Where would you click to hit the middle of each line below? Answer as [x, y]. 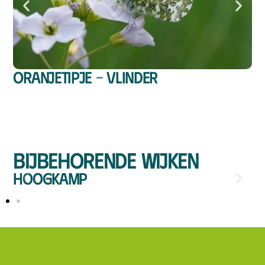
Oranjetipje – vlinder [85, 77]
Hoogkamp [50, 178]
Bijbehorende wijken [106, 160]
